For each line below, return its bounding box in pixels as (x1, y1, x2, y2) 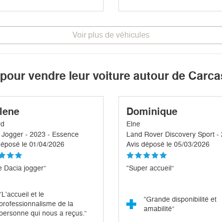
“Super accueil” (126, 164, 174, 172)
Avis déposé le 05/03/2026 (126, 140, 210, 149)
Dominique (126, 106, 177, 118)
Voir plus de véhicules (72, 30, 150, 40)
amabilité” (144, 205, 174, 213)
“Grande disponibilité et (144, 195, 217, 204)
